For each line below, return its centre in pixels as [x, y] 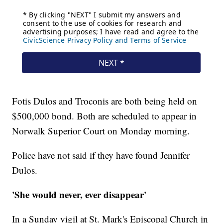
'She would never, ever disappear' [79, 195]
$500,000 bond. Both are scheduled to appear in [105, 116]
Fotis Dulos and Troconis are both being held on [105, 101]
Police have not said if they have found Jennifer [101, 155]
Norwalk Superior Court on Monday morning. [101, 131]
